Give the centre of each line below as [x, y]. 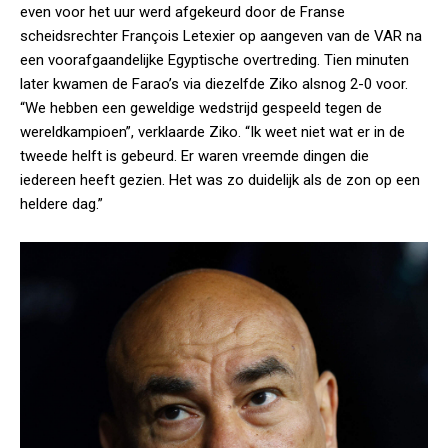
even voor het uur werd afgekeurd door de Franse [182, 11]
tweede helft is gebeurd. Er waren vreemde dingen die [194, 155]
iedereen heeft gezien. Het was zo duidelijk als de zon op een [220, 179]
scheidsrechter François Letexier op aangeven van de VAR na [221, 35]
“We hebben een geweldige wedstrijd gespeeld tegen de [201, 107]
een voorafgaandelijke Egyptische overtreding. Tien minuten [214, 59]
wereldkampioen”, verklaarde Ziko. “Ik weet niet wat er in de [212, 131]
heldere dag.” [61, 203]
